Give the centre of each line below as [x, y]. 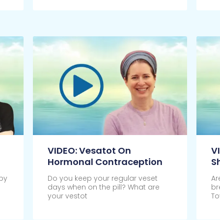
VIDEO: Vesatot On [89, 151]
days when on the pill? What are [103, 187]
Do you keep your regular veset [102, 179]
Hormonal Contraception [105, 162]
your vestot [67, 196]
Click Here [65, 209]
